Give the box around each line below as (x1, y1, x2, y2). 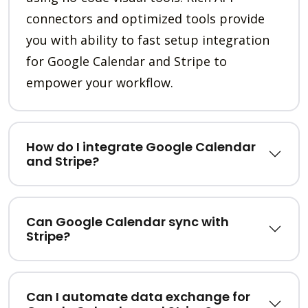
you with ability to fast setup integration (26, 32, 269, 49)
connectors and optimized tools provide (26, 10, 265, 27)
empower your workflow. (26, 74, 173, 91)
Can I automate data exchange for (26, 288, 250, 306)
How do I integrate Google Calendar (26, 138, 256, 156)
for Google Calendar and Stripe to (26, 53, 227, 70)
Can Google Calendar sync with (26, 213, 229, 231)
